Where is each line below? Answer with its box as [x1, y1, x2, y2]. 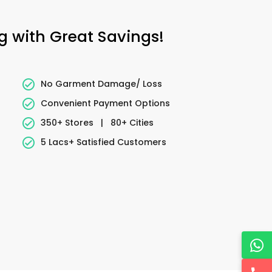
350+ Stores [40, 116, 96, 129]
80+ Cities [107, 116, 154, 129]
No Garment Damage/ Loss [40, 77, 162, 90]
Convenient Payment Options [40, 97, 170, 109]
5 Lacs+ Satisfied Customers [40, 135, 166, 148]
